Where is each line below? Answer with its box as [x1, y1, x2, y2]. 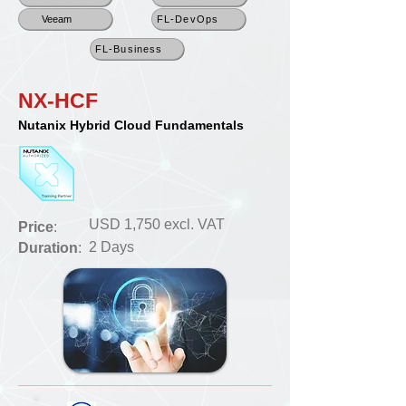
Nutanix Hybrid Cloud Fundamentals [18, 118, 244, 132]
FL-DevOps [157, 13, 218, 24]
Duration [18, 240, 78, 256]
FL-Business [95, 43, 163, 54]
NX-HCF [18, 89, 98, 112]
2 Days [89, 239, 134, 255]
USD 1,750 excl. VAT [89, 217, 225, 232]
